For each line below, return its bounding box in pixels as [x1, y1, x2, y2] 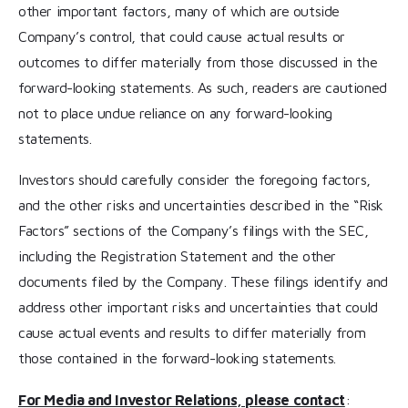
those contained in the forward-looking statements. [18, 350, 337, 367]
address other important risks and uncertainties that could [18, 299, 378, 316]
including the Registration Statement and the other [18, 248, 337, 265]
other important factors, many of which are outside [18, 2, 341, 19]
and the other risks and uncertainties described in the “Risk [18, 197, 384, 214]
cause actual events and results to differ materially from [18, 324, 366, 342]
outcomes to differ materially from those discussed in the [18, 53, 378, 70]
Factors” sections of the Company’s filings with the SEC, [18, 222, 369, 240]
